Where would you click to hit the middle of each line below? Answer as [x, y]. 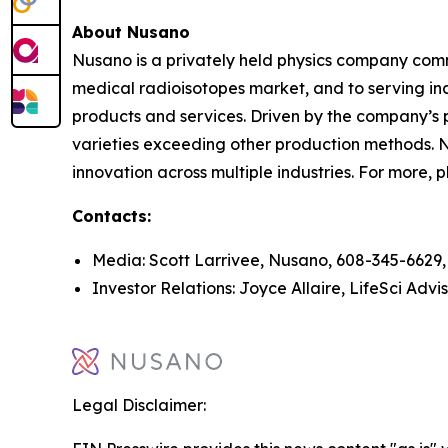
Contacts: [111, 216]
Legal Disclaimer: [139, 405]
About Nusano [131, 32]
